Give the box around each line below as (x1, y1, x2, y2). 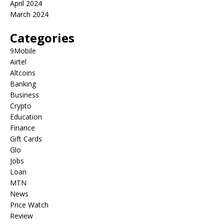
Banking (10, 79, 36, 88)
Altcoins (10, 68, 35, 77)
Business (10, 90, 39, 99)
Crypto (10, 101, 31, 110)
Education (10, 112, 42, 121)
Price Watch (10, 200, 48, 209)
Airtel (10, 57, 26, 66)
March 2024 (10, 9, 48, 19)
